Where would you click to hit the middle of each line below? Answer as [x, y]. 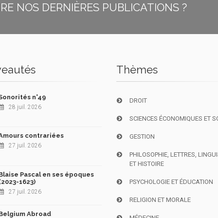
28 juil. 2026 [25, 107]
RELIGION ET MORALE [160, 200]
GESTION [142, 136]
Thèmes [137, 70]
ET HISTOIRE [147, 164]
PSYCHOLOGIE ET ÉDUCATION [172, 182]
